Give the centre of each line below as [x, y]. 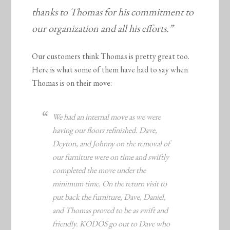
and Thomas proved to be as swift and [110, 210]
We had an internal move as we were [107, 117]
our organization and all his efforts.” [103, 28]
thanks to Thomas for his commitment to [113, 12]
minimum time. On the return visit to [110, 184]
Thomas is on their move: [72, 83]
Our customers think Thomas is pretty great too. [111, 56]
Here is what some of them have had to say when [110, 70]
